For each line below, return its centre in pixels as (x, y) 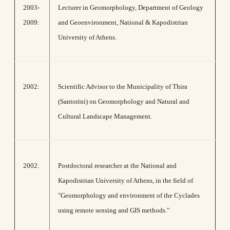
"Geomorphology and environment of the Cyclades (129, 195)
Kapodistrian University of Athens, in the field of (126, 180)
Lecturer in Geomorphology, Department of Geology (131, 7)
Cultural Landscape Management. (105, 116)
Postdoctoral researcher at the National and (117, 166)
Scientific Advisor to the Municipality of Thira (123, 87)
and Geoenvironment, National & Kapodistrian (123, 22)
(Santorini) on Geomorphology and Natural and (124, 101)
